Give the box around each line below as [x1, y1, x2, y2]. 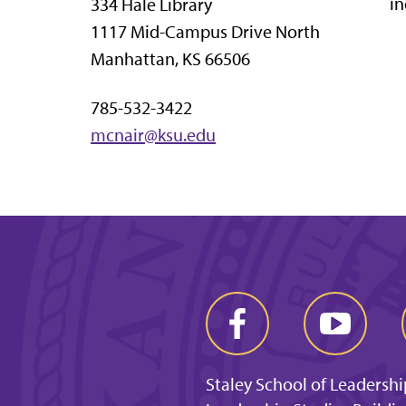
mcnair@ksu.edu [91, 123, 216, 146]
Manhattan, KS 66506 [91, 47, 250, 70]
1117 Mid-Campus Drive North [91, 20, 320, 43]
